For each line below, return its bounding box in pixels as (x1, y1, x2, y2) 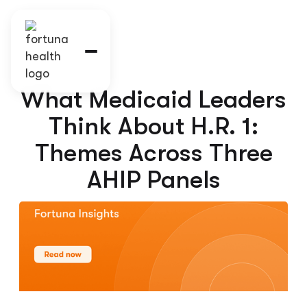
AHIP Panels (86, 166, 221, 194)
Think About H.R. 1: (49, 112, 258, 140)
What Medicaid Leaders (21, 86, 286, 114)
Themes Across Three (34, 139, 273, 167)
